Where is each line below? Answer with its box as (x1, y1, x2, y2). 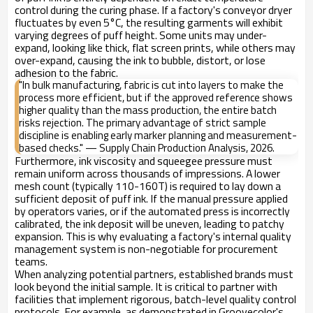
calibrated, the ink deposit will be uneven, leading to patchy (15, 215, 284, 232)
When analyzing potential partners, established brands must (15, 265, 293, 282)
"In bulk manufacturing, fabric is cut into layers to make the (19, 77, 284, 93)
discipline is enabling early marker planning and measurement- (19, 127, 297, 143)
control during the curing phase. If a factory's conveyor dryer (15, 1, 292, 18)
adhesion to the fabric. (15, 64, 118, 81)
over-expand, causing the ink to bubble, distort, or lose (15, 52, 265, 68)
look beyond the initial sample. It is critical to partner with (15, 278, 277, 295)
